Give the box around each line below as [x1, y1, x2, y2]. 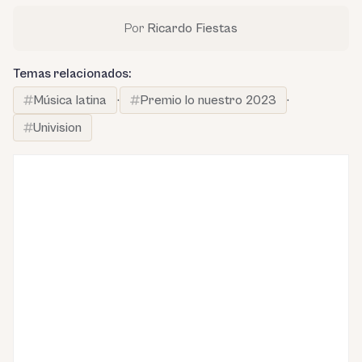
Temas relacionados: [13, 66, 131, 82]
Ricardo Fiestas [147, 21, 238, 36]
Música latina [33, 93, 107, 108]
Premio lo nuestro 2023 [140, 93, 276, 108]
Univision [33, 120, 82, 136]
